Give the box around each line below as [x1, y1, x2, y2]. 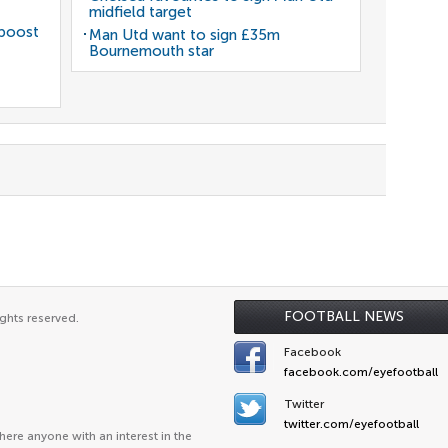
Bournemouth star [89, 42, 214, 60]
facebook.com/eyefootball [284, 365, 438, 379]
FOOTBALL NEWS [284, 308, 404, 325]
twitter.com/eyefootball [284, 417, 419, 431]
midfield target [89, 3, 192, 21]
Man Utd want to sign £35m [89, 26, 280, 44]
